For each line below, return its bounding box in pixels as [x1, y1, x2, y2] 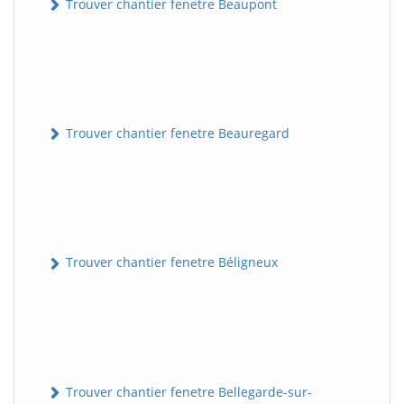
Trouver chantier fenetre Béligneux [62, 253, 278, 271]
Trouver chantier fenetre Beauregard [62, 124, 289, 142]
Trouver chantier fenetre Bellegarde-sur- [62, 382, 312, 400]
